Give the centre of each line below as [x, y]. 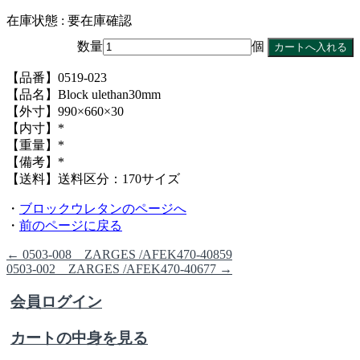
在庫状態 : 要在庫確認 [69, 21]
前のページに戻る [71, 226]
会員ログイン [56, 302]
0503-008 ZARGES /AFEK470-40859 [126, 255]
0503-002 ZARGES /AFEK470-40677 [113, 269]
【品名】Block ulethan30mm [84, 95]
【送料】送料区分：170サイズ [93, 179]
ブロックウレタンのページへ [103, 209]
